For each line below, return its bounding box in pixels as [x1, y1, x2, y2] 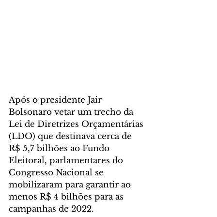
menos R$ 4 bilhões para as [9, 191, 126, 202]
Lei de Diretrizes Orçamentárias [9, 119, 146, 129]
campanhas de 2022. [9, 203, 96, 214]
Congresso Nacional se [9, 167, 106, 178]
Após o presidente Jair [9, 94, 104, 105]
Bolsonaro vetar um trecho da [9, 107, 136, 117]
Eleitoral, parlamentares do [9, 155, 125, 166]
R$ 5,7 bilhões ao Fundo [9, 143, 112, 154]
